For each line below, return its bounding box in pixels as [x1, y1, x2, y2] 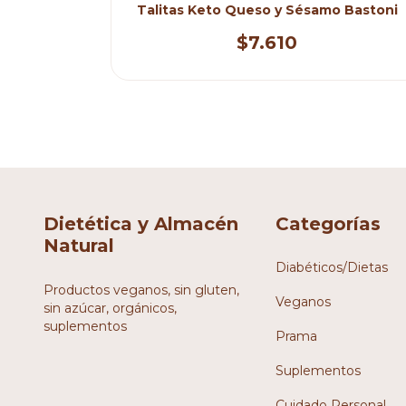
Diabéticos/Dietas [275, 258, 388, 275]
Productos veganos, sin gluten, [43, 281, 239, 298]
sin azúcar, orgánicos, [43, 299, 177, 316]
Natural [43, 235, 114, 257]
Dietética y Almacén [43, 213, 238, 236]
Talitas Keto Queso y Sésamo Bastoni [136, 2, 398, 19]
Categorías [275, 213, 381, 236]
